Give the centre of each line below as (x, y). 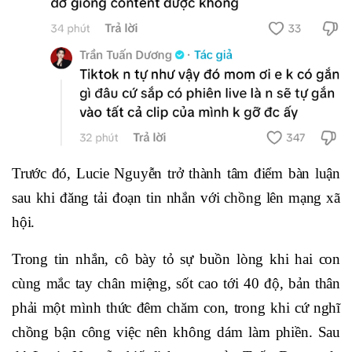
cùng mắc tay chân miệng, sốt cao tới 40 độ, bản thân (176, 283)
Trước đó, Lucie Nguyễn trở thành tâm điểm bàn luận (176, 173)
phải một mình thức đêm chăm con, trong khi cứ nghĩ (176, 307)
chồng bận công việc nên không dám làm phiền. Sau (176, 332)
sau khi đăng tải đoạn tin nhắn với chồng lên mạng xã (176, 197)
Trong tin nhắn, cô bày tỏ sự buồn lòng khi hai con (176, 258)
